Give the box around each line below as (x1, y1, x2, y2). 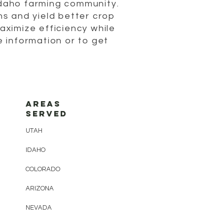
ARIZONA (26, 185, 54, 192)
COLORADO (26, 166, 60, 173)
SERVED (26, 109, 68, 119)
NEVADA (26, 204, 52, 212)
